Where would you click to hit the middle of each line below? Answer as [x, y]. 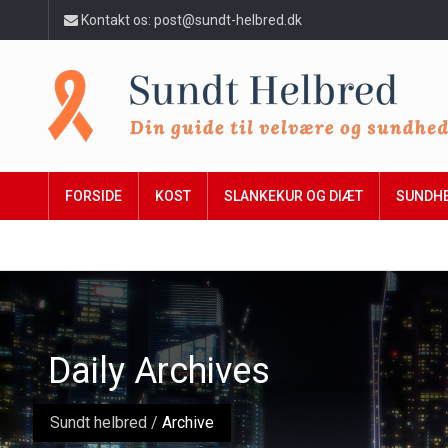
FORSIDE [93, 196]
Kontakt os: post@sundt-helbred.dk [190, 20]
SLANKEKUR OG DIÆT [293, 196]
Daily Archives [159, 371]
